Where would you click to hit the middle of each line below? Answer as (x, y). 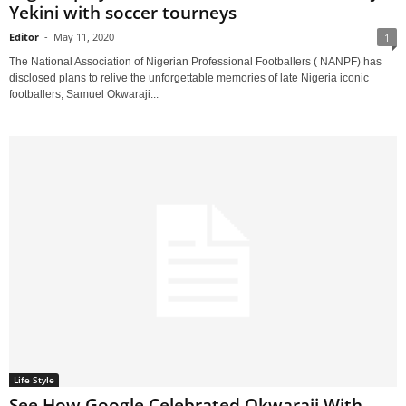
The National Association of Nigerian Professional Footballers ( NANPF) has (195, 61)
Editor (24, 36)
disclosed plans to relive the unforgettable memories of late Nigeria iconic (189, 77)
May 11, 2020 (84, 36)
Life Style (34, 379)
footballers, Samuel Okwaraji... (84, 94)
